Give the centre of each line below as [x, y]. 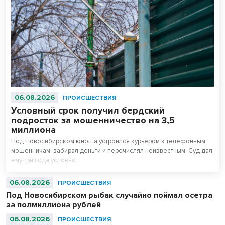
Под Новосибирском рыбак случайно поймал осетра [109, 196]
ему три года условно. [44, 160]
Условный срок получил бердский [88, 111]
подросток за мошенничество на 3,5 [93, 120]
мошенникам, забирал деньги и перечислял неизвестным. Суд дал [112, 151]
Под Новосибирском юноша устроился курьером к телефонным [108, 141]
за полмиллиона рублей [53, 205]
